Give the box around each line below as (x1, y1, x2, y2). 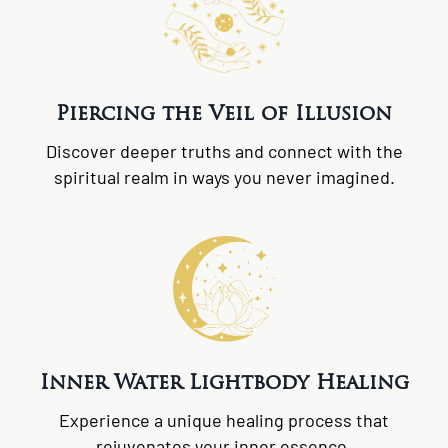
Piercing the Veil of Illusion (56, 100, 392, 127)
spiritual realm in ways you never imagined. (53, 166, 395, 189)
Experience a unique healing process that (59, 408, 389, 431)
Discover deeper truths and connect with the (45, 140, 403, 163)
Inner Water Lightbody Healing (39, 368, 409, 395)
